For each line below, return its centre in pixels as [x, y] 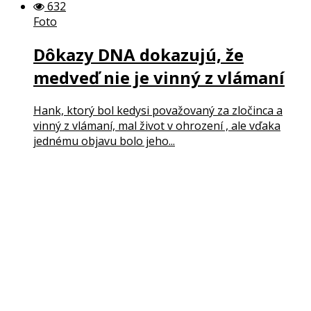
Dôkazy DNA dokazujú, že [138, 54]
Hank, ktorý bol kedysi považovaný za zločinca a [158, 110]
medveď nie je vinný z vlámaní [159, 77]
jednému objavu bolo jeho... [104, 141]
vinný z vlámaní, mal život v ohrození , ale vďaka [157, 125]
